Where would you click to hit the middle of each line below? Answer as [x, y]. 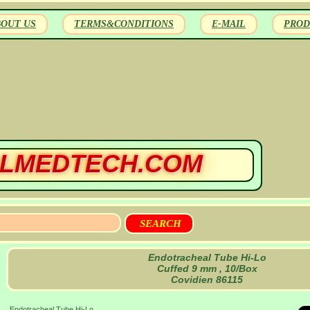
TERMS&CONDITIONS [124, 24]
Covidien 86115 [207, 280]
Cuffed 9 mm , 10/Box [207, 268]
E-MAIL [229, 24]
